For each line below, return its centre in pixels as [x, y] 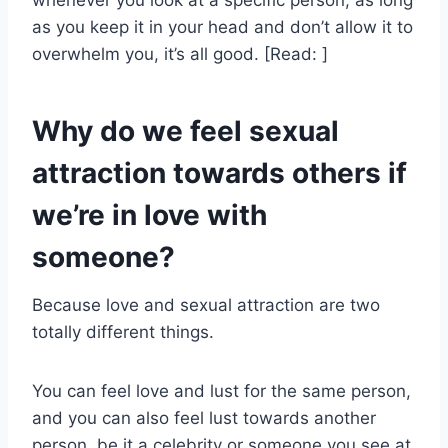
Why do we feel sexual [185, 131]
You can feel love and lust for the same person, [221, 391]
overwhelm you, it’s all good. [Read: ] [180, 54]
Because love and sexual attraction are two [206, 305]
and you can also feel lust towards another [204, 418]
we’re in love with [149, 215]
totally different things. [123, 332]
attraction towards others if [219, 173]
